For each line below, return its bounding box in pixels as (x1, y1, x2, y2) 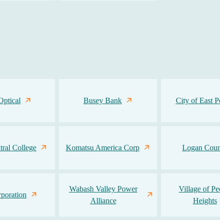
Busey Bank (83, 96, 122, 105)
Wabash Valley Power (69, 185, 137, 193)
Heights (192, 196, 217, 205)
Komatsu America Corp (66, 143, 139, 152)
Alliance (90, 196, 116, 205)
